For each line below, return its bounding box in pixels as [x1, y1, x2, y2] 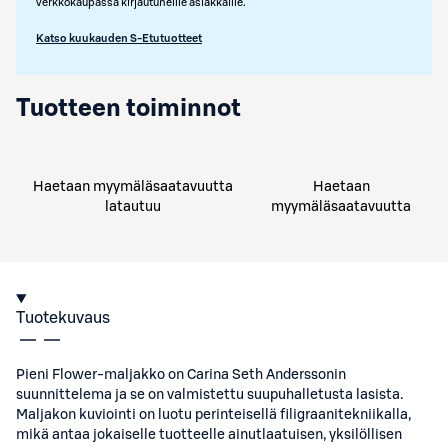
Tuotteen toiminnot [16, 97, 241, 121]
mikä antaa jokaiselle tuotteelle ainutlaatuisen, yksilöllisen [16, 428, 402, 442]
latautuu [105, 200, 162, 214]
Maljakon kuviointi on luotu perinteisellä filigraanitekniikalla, [16, 408, 411, 422]
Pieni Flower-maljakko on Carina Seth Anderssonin [16, 368, 346, 382]
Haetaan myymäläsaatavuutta [33, 180, 234, 194]
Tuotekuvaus [16, 310, 110, 326]
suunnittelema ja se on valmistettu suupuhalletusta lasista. [16, 388, 403, 402]
